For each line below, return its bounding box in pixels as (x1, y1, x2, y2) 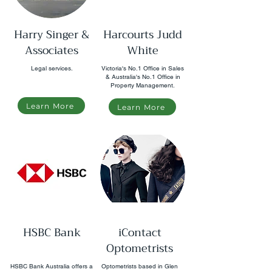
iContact (118, 223, 161, 242)
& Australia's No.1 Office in (105, 73, 180, 81)
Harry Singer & (14, 25, 89, 44)
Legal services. (30, 64, 73, 72)
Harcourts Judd (103, 25, 182, 44)
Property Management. (110, 81, 175, 89)
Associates (25, 41, 78, 60)
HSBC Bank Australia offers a (10, 262, 93, 270)
